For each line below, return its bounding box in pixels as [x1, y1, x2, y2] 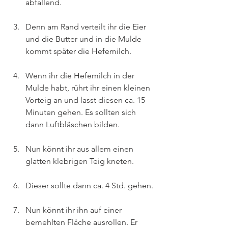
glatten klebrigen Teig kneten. [25, 156, 134, 166]
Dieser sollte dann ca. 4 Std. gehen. [25, 181, 153, 190]
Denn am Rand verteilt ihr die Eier [25, 22, 148, 32]
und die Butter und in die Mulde [25, 34, 144, 44]
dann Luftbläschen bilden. [25, 120, 120, 129]
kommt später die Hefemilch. [25, 46, 131, 56]
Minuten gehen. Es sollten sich [25, 107, 138, 117]
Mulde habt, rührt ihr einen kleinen [25, 83, 152, 93]
